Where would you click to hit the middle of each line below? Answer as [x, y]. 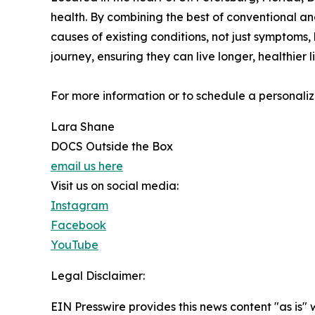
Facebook [78, 225]
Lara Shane [83, 126]
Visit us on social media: [115, 185]
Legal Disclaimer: [98, 275]
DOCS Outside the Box [112, 146]
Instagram [79, 205]
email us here [87, 166]
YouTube [75, 244]
